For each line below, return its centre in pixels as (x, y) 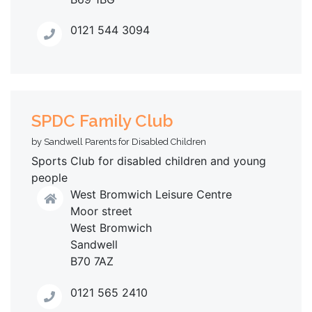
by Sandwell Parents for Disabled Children (119, 142)
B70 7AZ (92, 262)
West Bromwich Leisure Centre (151, 195)
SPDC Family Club (102, 121)
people (49, 178)
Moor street (101, 211)
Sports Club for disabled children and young (149, 161)
